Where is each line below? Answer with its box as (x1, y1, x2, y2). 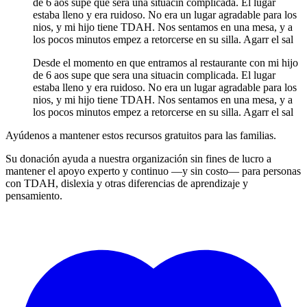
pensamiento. (5, 189, 62, 201)
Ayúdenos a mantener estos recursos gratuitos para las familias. (5, 129, 276, 141)
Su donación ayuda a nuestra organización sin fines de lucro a (5, 152, 271, 164)
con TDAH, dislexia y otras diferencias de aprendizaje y (5, 177, 248, 189)
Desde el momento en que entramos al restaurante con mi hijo (33, 56, 298, 69)
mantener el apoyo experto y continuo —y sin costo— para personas (5, 164, 301, 177)
